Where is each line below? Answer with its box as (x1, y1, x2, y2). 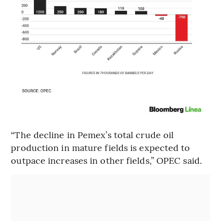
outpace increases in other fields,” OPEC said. (11, 153, 202, 166)
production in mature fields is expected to (11, 141, 190, 153)
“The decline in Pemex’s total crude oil (11, 128, 174, 141)
